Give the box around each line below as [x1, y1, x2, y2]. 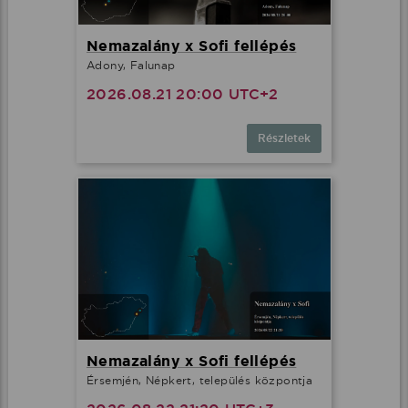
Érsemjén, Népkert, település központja [87, 372, 313, 387]
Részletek [258, 131, 311, 147]
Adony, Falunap [87, 58, 176, 73]
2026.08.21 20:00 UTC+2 [87, 85, 279, 105]
